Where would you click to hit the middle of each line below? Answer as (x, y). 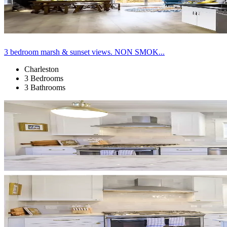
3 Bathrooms (45, 87)
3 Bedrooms (44, 78)
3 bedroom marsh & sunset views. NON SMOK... (84, 52)
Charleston (42, 69)
